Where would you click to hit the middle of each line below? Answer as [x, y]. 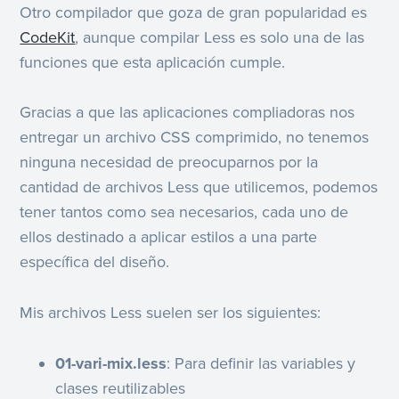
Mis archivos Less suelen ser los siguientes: [171, 313]
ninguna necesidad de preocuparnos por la [169, 163]
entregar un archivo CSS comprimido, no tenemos [195, 138]
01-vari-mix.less [111, 364]
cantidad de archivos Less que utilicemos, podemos [199, 187]
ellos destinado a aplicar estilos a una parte [169, 237]
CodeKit [48, 37]
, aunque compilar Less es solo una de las [220, 37]
